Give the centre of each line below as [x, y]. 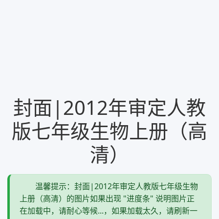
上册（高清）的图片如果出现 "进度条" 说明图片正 [107, 198]
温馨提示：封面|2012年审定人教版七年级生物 [117, 186]
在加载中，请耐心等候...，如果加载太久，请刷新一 [109, 210]
